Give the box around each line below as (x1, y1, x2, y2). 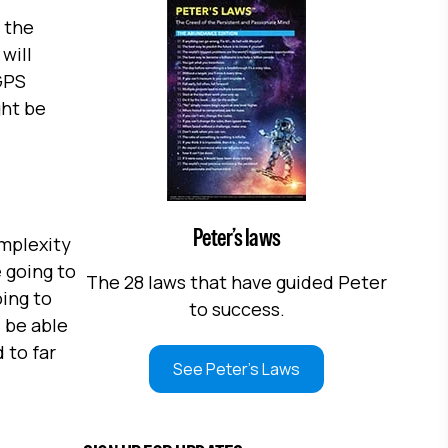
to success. (188, 296, 285, 321)
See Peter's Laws (173, 358, 301, 381)
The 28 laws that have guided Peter (86, 269, 388, 294)
